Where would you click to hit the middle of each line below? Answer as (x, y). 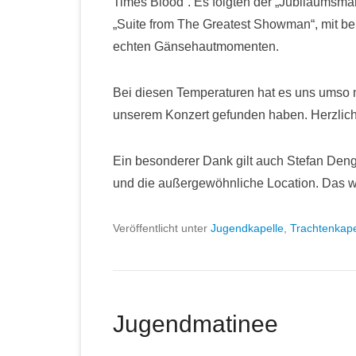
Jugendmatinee (195, 324)
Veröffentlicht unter (162, 228)
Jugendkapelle (247, 228)
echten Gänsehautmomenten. (196, 46)
